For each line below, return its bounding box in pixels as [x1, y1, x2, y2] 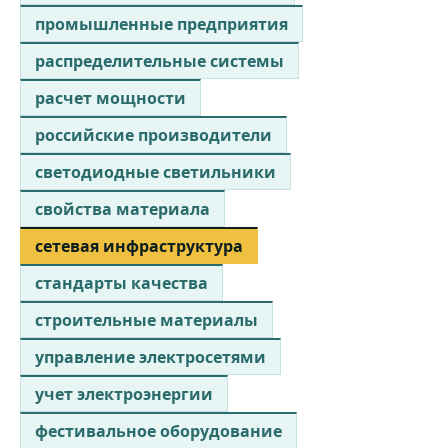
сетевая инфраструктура [35, 234, 243, 257]
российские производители [35, 123, 272, 146]
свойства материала [35, 197, 210, 220]
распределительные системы [35, 49, 284, 72]
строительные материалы [35, 308, 258, 331]
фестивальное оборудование [35, 419, 282, 442]
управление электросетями [35, 345, 266, 368]
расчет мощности [35, 86, 186, 109]
